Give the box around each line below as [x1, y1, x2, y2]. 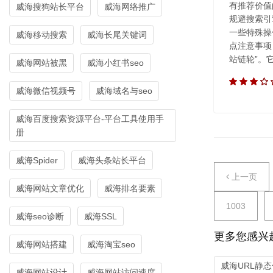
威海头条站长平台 [78, 155, 146, 166]
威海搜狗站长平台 [16, 2, 84, 12]
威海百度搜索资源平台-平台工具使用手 [16, 114, 164, 124]
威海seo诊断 [16, 211, 64, 222]
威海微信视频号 [16, 86, 76, 96]
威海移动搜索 [16, 30, 67, 40]
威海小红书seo [87, 58, 144, 68]
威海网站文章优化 [16, 183, 84, 194]
